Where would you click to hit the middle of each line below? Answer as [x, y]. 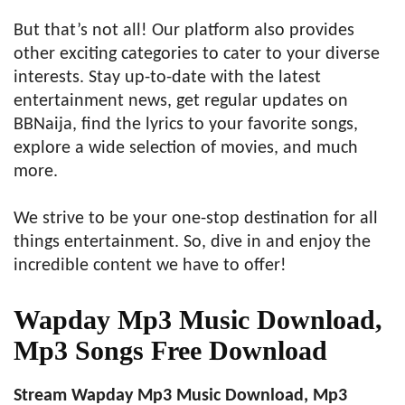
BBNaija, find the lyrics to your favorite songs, [186, 125]
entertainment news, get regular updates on [181, 101]
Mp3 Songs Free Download [170, 350]
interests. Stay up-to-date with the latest [167, 78]
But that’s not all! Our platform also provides [184, 31]
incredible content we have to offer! [150, 266]
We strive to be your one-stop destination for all [196, 219]
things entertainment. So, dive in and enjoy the [192, 242]
